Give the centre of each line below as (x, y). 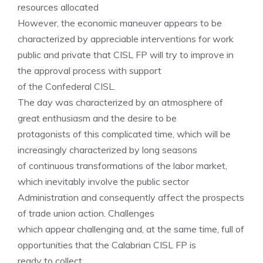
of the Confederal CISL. (67, 86)
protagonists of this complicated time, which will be (124, 134)
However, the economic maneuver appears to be (120, 23)
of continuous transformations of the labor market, (122, 166)
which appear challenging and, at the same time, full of (131, 229)
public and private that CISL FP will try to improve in (126, 55)
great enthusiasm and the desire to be (97, 118)
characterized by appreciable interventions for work (126, 39)
